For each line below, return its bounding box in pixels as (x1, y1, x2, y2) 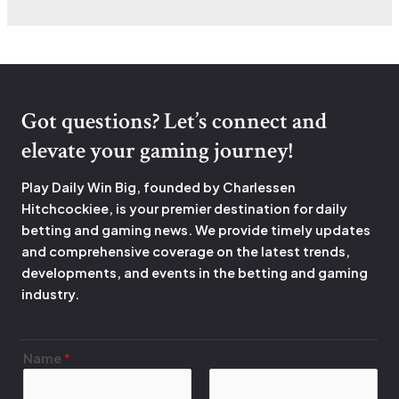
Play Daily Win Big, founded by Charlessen (21, 179, 296, 196)
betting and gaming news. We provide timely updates (21, 222, 370, 239)
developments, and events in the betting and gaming (21, 265, 368, 281)
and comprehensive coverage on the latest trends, (21, 243, 350, 260)
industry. (21, 286, 82, 303)
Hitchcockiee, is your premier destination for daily (21, 200, 347, 217)
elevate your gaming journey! (21, 135, 293, 167)
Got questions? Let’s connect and (21, 106, 327, 137)
